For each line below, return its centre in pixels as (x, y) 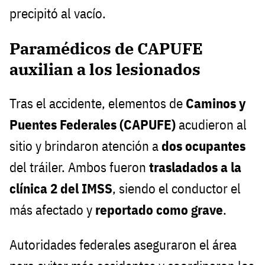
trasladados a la (195, 167)
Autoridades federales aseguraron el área (123, 244)
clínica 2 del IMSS (61, 189)
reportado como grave (159, 210)
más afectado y (52, 210)
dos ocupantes (203, 146)
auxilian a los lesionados (105, 69)
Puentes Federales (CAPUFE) (93, 125)
